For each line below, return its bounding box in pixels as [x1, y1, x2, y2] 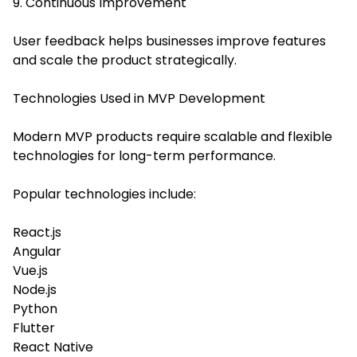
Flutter [13, 318, 55, 337]
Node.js [13, 280, 57, 299]
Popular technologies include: [13, 184, 196, 203]
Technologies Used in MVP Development [13, 88, 265, 108]
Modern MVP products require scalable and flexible [13, 127, 332, 146]
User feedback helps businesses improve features [13, 31, 326, 50]
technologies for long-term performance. [13, 146, 276, 165]
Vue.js [13, 261, 48, 280]
